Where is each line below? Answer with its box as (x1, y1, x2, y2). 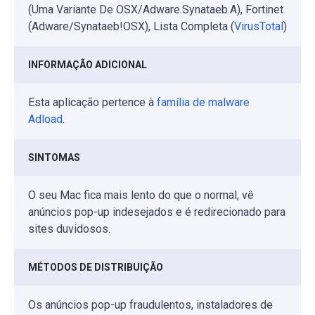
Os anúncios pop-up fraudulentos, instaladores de (28, 297, 273, 311)
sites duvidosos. (28, 221, 110, 236)
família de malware (157, 95, 250, 109)
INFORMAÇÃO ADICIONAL (28, 58, 147, 70)
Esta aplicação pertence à (28, 95, 157, 109)
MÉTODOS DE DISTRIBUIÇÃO (28, 261, 163, 273)
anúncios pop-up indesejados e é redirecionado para (28, 205, 285, 219)
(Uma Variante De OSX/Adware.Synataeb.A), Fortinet (28, 2, 283, 16)
